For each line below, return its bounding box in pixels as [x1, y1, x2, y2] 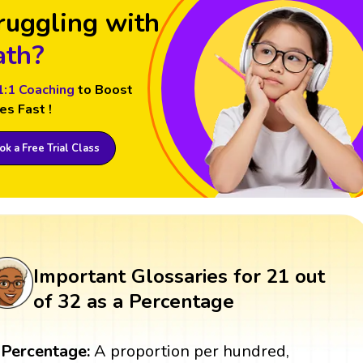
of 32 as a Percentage [32, 288, 234, 315]
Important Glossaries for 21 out [32, 263, 325, 290]
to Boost [77, 81, 133, 100]
